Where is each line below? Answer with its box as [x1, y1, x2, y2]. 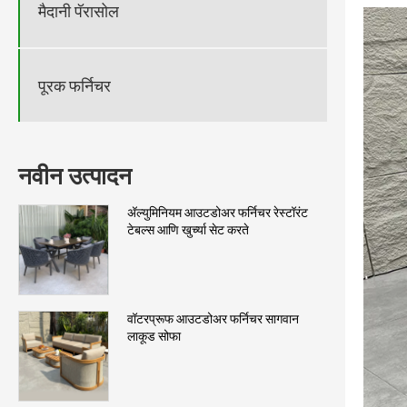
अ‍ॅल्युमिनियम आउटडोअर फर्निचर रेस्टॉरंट [127, 205, 308, 221]
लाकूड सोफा [127, 329, 181, 344]
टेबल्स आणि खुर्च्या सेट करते [127, 223, 249, 238]
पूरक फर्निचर [38, 75, 111, 95]
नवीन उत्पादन [18, 163, 132, 191]
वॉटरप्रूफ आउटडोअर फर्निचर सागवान [127, 312, 299, 327]
